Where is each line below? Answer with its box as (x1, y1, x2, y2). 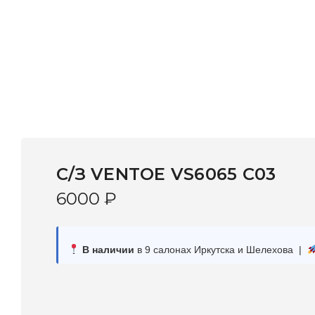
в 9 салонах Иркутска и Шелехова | (134, 243, 307, 255)
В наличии (79, 243, 134, 255)
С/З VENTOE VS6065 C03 (56, 163, 276, 184)
